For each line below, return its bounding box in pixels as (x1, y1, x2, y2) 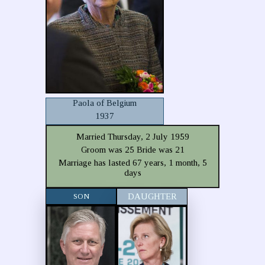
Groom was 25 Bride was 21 (80, 145, 185, 154)
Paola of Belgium (73, 98, 137, 108)
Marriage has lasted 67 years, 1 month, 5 (58, 158, 207, 167)
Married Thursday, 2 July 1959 (76, 132, 189, 141)
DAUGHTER (127, 192, 177, 201)
